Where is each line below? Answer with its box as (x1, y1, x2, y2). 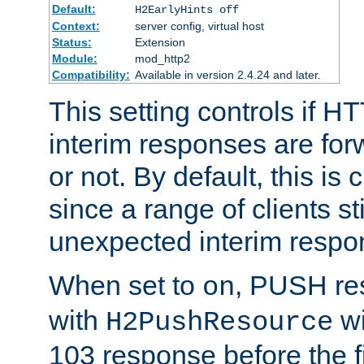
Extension (134, 35, 185, 49)
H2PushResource (106, 306, 333, 338)
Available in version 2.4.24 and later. (134, 67, 321, 81)
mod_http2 (134, 51, 190, 65)
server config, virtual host (134, 19, 264, 32)
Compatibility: (51, 67, 130, 81)
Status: (51, 35, 92, 49)
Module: (51, 51, 97, 65)
